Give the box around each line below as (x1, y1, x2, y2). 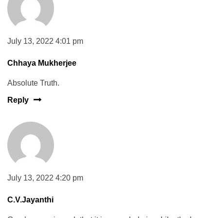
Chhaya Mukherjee (7, 58, 76, 67)
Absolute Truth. (7, 78, 59, 87)
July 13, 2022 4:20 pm (7, 173, 83, 182)
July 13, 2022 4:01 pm (7, 36, 83, 45)
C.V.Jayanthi (7, 195, 54, 204)
